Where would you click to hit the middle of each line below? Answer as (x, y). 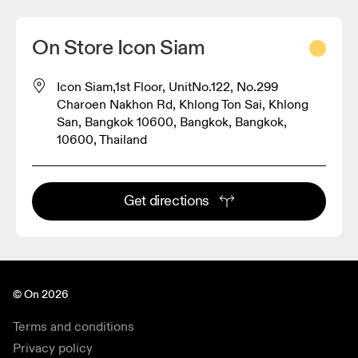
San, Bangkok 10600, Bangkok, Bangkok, (172, 122)
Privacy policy (53, 348)
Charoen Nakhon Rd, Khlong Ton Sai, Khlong (183, 104)
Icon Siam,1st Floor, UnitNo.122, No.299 (167, 87)
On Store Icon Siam (119, 48)
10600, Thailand (102, 139)
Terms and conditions (74, 326)
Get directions (167, 201)
